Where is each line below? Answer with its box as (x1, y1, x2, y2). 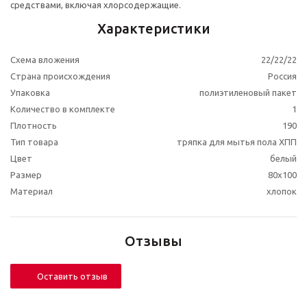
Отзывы (125, 233, 182, 249)
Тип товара (10, 137, 58, 147)
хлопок (267, 186, 297, 197)
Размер (10, 170, 42, 180)
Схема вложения (10, 55, 79, 65)
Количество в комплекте (10, 104, 115, 114)
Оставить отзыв (37, 271, 108, 282)
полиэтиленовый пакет (199, 88, 297, 98)
